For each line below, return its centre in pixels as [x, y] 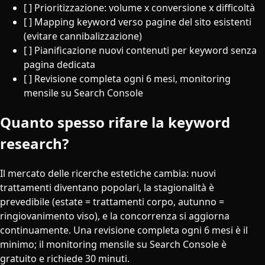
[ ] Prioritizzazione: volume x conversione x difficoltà [139, 8]
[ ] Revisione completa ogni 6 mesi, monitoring [127, 79]
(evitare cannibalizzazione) [83, 36]
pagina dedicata [59, 65]
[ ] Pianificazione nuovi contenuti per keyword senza [140, 51]
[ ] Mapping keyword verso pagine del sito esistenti [138, 22]
